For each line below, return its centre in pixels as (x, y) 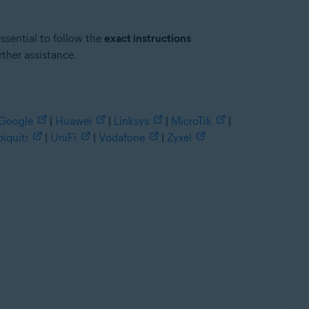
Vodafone (121, 138)
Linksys (131, 121)
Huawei (73, 121)
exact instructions (147, 38)
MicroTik (191, 121)
